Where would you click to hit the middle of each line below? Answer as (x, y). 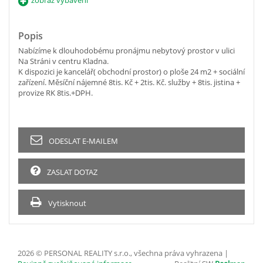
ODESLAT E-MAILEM (82, 141)
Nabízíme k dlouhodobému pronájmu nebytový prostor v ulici (127, 50)
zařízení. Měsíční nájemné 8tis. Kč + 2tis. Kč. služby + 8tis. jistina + (129, 82)
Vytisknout (66, 203)
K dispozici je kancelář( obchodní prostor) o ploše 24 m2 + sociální (131, 71)
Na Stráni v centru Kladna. (63, 61)
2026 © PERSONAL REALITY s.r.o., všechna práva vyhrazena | (123, 253)
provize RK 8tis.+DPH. (55, 92)
